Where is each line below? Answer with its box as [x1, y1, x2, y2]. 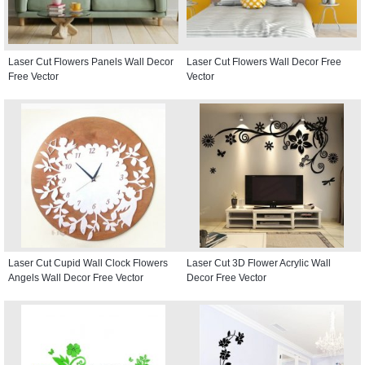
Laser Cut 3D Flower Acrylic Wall [187, 257, 331, 269]
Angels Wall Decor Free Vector [8, 271, 143, 284]
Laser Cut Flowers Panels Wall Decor [8, 55, 174, 68]
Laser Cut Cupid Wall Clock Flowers [8, 257, 168, 269]
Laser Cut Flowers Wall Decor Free [187, 55, 341, 68]
